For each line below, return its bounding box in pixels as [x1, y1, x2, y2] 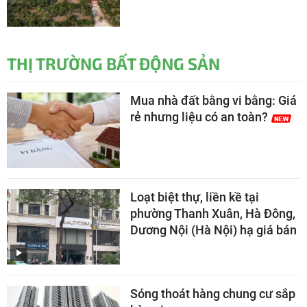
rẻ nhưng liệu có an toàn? [130, 109, 268, 124]
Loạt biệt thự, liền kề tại [130, 189, 259, 204]
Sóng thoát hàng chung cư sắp [130, 286, 295, 301]
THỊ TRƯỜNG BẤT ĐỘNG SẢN [7, 53, 220, 73]
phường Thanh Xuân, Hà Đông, [130, 206, 295, 221]
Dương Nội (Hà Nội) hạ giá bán [130, 222, 297, 237]
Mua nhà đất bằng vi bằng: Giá [130, 93, 297, 108]
